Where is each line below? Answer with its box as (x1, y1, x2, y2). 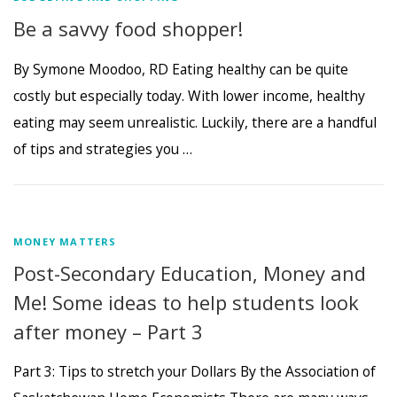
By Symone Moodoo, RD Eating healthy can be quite (13, 58, 348, 79)
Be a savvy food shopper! (13, 15, 243, 43)
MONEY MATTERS (13, 234, 117, 248)
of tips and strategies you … (13, 138, 192, 159)
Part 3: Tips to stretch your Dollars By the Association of (13, 361, 376, 381)
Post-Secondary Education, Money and (13, 259, 366, 286)
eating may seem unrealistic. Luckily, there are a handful (13, 112, 377, 132)
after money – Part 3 (13, 317, 203, 345)
